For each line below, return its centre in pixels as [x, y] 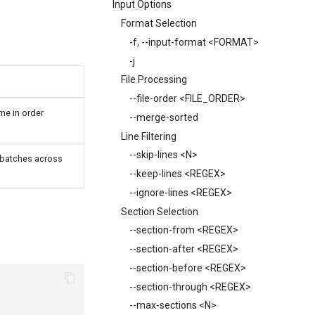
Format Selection [159, 23]
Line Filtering [149, 136]
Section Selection [160, 211]
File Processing [154, 80]
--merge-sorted [164, 117]
